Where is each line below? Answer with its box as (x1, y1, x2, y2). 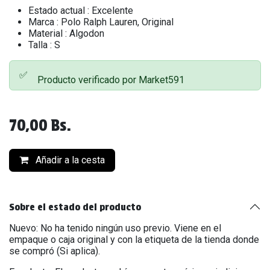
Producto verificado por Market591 (37, 74, 184, 86)
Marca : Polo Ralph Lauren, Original (28, 16, 174, 28)
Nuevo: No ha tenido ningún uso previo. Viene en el (9, 222, 221, 234)
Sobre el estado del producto (9, 201, 141, 213)
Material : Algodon (28, 28, 104, 40)
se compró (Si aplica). (9, 245, 100, 257)
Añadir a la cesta (33, 154, 105, 166)
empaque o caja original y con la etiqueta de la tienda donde (9, 234, 259, 246)
